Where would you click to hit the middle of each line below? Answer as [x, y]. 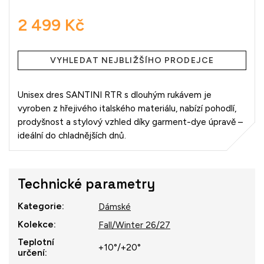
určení [31, 252]
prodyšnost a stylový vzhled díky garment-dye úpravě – [130, 121]
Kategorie [40, 206]
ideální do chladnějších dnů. [72, 135]
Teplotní [36, 242]
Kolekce [36, 224]
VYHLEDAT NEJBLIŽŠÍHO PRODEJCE [132, 60]
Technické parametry [86, 184]
